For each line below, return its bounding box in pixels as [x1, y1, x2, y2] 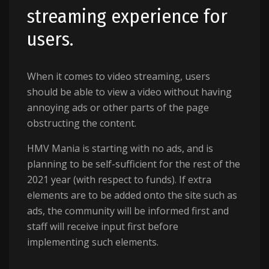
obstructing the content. [27, 116, 136, 130]
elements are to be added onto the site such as [27, 189, 237, 202]
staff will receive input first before [27, 220, 178, 233]
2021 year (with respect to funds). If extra [27, 173, 211, 186]
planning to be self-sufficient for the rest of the [27, 157, 240, 171]
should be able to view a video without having [27, 85, 232, 98]
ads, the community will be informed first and [27, 204, 229, 217]
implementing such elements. [27, 235, 159, 249]
